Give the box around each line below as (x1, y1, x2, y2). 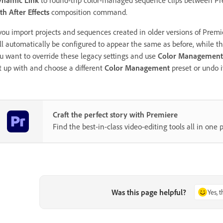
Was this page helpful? (111, 187, 187, 198)
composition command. (49, 6, 127, 17)
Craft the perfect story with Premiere (53, 109, 178, 119)
